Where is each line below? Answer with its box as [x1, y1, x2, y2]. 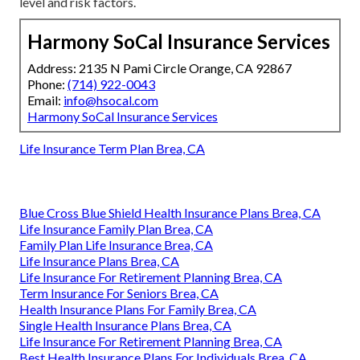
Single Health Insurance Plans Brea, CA [19, 317, 231, 333]
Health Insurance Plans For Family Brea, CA [19, 301, 256, 317]
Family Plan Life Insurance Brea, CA [19, 236, 213, 252]
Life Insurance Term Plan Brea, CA [19, 140, 205, 156]
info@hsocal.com [63, 92, 158, 108]
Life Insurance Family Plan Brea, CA [19, 220, 213, 236]
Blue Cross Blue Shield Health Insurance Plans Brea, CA [19, 204, 321, 220]
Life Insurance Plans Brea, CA [19, 252, 179, 268]
